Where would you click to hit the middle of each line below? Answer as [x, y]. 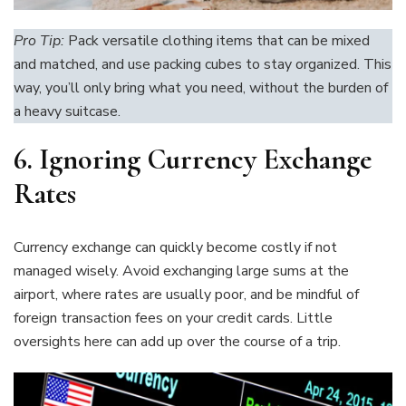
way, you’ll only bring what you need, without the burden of [201, 88]
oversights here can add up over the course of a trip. [177, 341]
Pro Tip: [39, 41]
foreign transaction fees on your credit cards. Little [173, 318]
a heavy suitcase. [67, 112]
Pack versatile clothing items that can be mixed [217, 41]
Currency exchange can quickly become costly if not [175, 247]
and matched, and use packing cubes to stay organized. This [203, 65]
